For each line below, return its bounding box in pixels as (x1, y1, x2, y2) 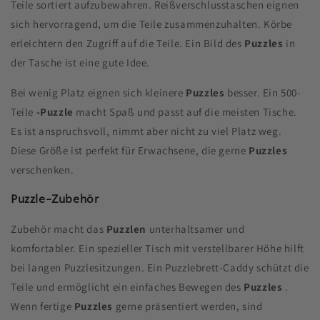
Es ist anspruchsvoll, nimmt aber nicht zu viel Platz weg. (11, 124, 282, 138)
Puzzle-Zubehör (11, 192, 99, 206)
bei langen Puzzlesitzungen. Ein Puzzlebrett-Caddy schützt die (11, 260, 309, 274)
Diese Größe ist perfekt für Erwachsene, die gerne (11, 143, 249, 157)
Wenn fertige (11, 299, 74, 313)
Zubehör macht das (11, 221, 106, 236)
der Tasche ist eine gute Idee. (11, 55, 151, 69)
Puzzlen (106, 221, 147, 236)
